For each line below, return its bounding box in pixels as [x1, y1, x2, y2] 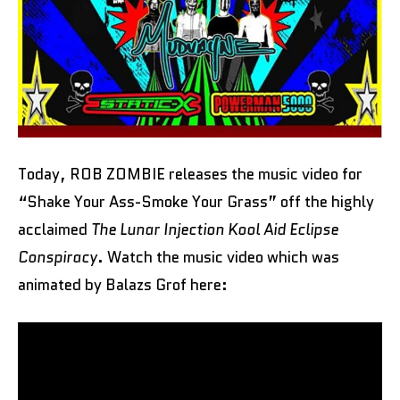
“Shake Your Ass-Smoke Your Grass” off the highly [18, 191, 374, 213]
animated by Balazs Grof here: [18, 274, 228, 296]
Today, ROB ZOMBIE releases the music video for [18, 163, 362, 186]
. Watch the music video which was [97, 246, 339, 269]
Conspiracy [18, 246, 97, 269]
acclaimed [18, 219, 87, 241]
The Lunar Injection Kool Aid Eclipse [87, 219, 338, 241]
